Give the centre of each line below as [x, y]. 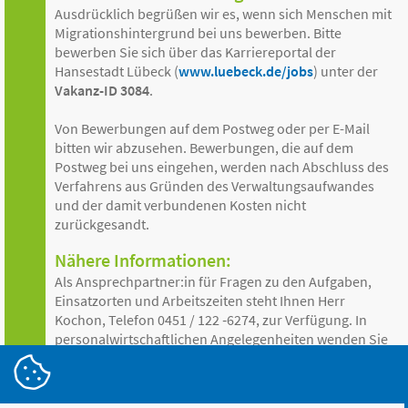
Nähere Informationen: [143, 260]
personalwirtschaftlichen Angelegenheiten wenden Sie [221, 339]
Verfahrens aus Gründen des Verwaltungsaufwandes [214, 186]
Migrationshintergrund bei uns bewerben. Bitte [198, 33]
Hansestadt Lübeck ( [117, 71]
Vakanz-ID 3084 [102, 90]
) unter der [346, 71]
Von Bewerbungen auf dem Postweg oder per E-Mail [212, 128]
